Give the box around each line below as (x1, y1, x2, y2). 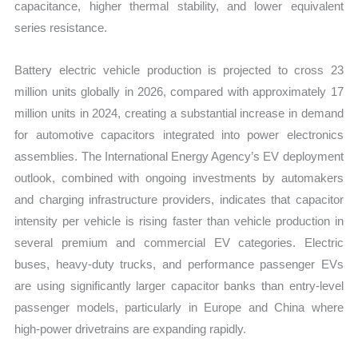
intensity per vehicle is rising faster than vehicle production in (14, 214, 344, 229)
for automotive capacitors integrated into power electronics (14, 128, 344, 142)
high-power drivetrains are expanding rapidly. (14, 322, 247, 336)
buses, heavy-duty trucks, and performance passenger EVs (14, 257, 344, 272)
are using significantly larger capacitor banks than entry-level (14, 279, 344, 293)
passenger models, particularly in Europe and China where (14, 300, 344, 315)
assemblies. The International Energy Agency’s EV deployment (14, 149, 344, 164)
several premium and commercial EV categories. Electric (14, 236, 344, 250)
